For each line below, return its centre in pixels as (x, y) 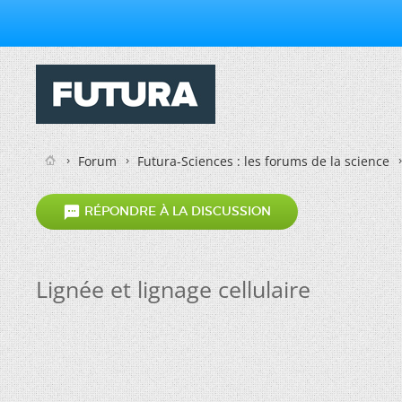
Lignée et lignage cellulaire (173, 289)
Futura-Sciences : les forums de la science (263, 161)
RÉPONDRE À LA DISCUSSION (176, 211)
